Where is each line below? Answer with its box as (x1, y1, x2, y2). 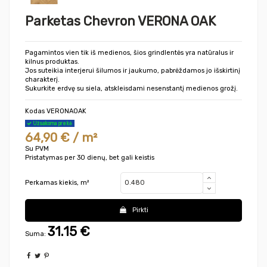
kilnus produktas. (25, 58, 79, 66)
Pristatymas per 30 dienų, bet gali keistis (25, 154, 154, 162)
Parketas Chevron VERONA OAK (25, 13, 216, 30)
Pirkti (132, 206, 148, 214)
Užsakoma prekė (32, 120, 73, 126)
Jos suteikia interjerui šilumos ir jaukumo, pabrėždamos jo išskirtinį (25, 67, 240, 75)
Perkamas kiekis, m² (25, 179, 89, 187)
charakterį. (25, 76, 60, 84)
